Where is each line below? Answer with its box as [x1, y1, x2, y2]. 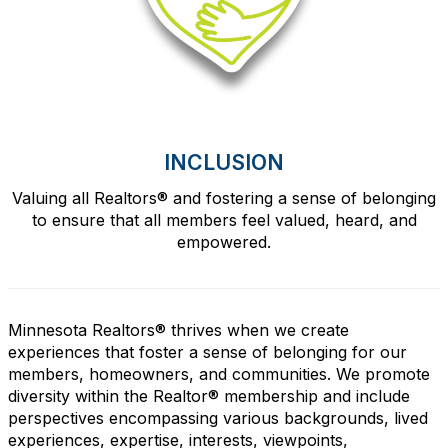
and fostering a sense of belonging [168, 188, 436, 208]
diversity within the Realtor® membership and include [8, 386, 410, 406]
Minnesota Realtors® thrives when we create [8, 320, 349, 340]
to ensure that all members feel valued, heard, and [31, 210, 417, 230]
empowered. [177, 232, 271, 252]
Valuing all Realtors [12, 188, 157, 208]
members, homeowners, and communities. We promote [8, 364, 430, 384]
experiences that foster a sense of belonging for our [8, 342, 407, 362]
